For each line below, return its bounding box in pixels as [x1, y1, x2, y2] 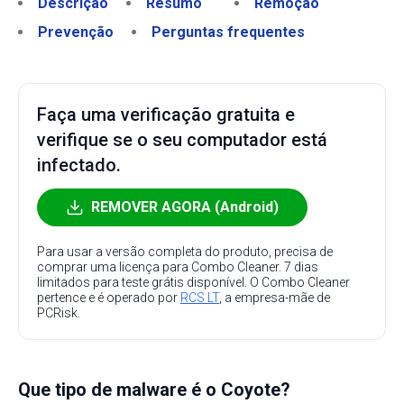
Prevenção [38, 23, 114, 41]
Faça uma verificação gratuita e [37, 104, 295, 125]
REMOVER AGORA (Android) [91, 198, 279, 216]
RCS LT [180, 290, 219, 305]
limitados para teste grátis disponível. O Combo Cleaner [37, 275, 350, 289]
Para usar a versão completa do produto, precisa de [37, 244, 333, 259]
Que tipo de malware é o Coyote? [18, 379, 290, 400]
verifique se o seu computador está [37, 129, 327, 151]
